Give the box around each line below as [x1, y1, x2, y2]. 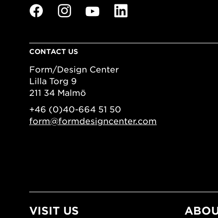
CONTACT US [29, 47, 78, 56]
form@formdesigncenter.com [29, 116, 157, 126]
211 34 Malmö [29, 88, 86, 98]
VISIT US [29, 204, 79, 217]
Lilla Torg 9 [29, 76, 77, 86]
